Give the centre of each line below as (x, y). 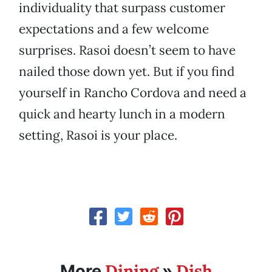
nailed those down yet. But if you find (127, 72)
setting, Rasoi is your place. (98, 135)
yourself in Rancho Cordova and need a (133, 93)
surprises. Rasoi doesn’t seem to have (127, 50)
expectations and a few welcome (114, 29)
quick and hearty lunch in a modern (122, 114)
